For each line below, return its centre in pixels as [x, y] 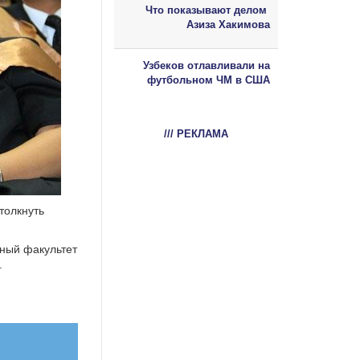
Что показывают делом [208, 10]
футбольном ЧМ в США [209, 80]
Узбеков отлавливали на [207, 65]
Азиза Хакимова [228, 24]
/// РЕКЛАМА [196, 133]
